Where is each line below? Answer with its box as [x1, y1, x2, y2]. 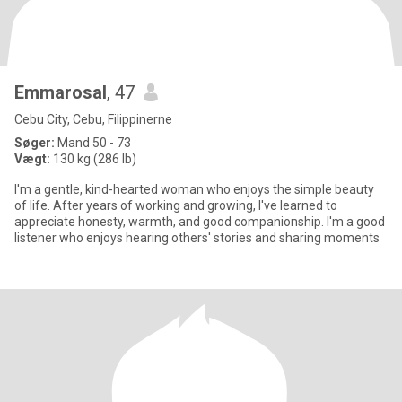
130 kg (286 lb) [50, 152, 136, 166]
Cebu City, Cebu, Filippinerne [14, 112, 172, 127]
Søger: [14, 135, 55, 150]
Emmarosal [14, 82, 107, 103]
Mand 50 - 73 [55, 135, 131, 150]
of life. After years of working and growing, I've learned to [14, 198, 337, 213]
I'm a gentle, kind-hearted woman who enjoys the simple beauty [14, 182, 374, 197]
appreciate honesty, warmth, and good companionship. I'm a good [14, 214, 385, 229]
